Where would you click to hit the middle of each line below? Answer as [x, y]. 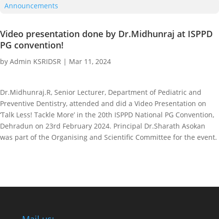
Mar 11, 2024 [90, 61]
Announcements [31, 6]
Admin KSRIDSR [35, 61]
